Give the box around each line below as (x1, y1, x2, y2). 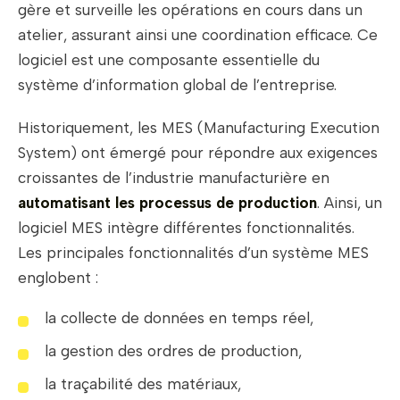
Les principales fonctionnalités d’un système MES (18, 244, 369, 262)
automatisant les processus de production (18, 194, 317, 212)
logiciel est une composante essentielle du (18, 51, 320, 70)
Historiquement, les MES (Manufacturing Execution (18, 119, 379, 137)
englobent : (18, 269, 98, 287)
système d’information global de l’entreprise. (18, 76, 337, 95)
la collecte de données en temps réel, (45, 309, 313, 328)
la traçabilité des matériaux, (45, 375, 241, 394)
